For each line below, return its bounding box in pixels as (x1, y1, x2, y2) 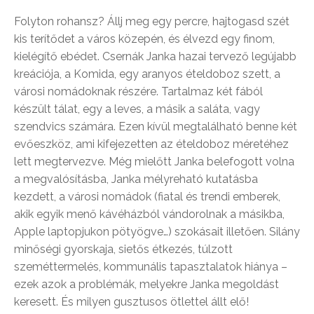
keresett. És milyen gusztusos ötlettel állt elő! (14, 295, 249, 309)
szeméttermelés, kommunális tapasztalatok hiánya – (14, 260, 287, 274)
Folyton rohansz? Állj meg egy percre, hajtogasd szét (14, 15, 289, 29)
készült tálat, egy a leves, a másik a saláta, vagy (14, 102, 260, 116)
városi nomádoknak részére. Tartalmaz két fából (14, 85, 263, 99)
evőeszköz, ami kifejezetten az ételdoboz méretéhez (14, 137, 289, 151)
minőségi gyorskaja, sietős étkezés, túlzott (14, 243, 233, 257)
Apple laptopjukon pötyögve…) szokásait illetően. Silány (14, 225, 300, 239)
